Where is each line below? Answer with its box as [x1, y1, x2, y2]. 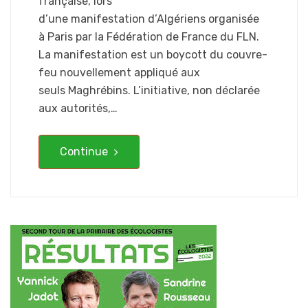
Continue [60, 145, 111, 159]
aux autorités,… [38, 102, 118, 115]
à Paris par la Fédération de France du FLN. [38, 30, 259, 44]
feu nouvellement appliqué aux [38, 66, 200, 80]
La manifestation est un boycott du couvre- [38, 48, 267, 62]
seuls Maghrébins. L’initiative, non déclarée [38, 84, 260, 98]
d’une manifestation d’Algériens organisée [38, 12, 259, 26]
